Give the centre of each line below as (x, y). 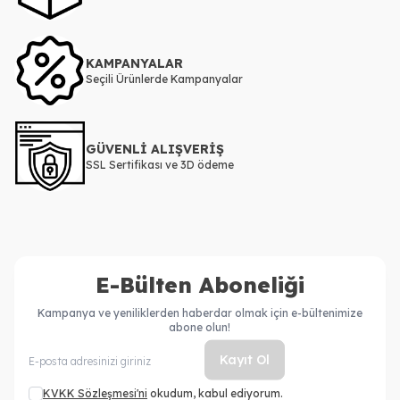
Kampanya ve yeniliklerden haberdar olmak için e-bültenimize (200, 312)
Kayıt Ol (245, 359)
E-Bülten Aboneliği (200, 284)
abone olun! (200, 327)
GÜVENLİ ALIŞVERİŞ (155, 149)
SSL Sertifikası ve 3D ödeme (160, 164)
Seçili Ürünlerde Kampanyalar (164, 79)
